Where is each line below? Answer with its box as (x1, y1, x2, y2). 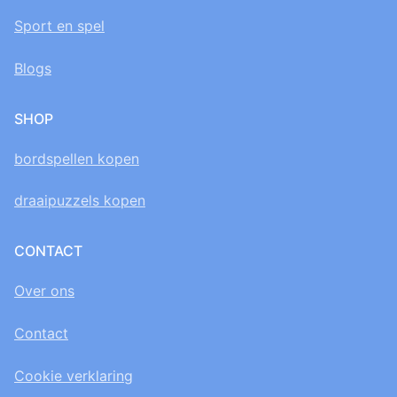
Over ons (14, 282, 74, 300)
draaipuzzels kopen (14, 191, 145, 210)
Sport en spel (14, 17, 105, 35)
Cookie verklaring (14, 366, 133, 385)
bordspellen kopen (14, 149, 139, 167)
